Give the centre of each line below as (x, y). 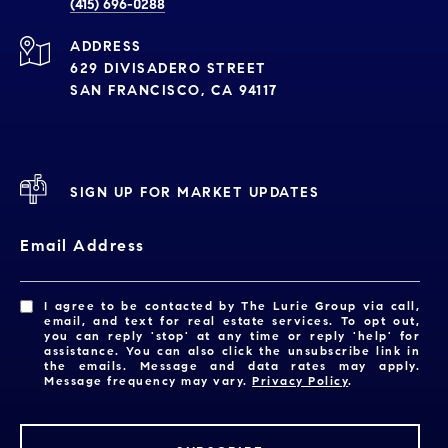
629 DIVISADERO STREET (168, 69)
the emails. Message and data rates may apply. (232, 366)
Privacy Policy (300, 381)
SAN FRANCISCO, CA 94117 (174, 91)
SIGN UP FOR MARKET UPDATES (194, 192)
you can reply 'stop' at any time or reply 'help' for (232, 336)
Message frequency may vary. (148, 381)
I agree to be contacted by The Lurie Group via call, (232, 306)
